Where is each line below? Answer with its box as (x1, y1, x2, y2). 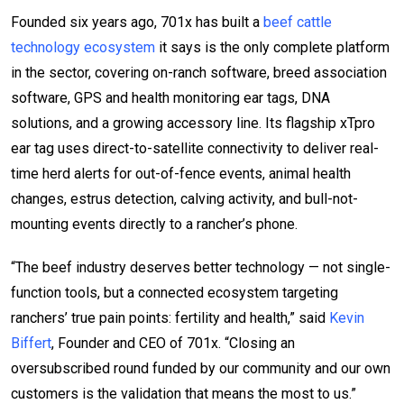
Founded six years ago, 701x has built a (11, 13, 263, 31)
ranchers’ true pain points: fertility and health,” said (11, 308, 329, 326)
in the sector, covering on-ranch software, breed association (11, 63, 387, 81)
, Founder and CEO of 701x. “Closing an (51, 334, 295, 352)
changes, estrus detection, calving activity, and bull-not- (11, 189, 358, 207)
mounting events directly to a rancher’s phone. (11, 215, 298, 233)
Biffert (11, 334, 51, 352)
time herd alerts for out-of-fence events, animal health (11, 164, 351, 182)
